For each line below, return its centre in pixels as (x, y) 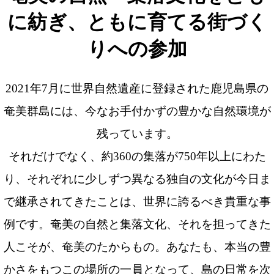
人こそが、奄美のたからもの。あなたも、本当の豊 (137, 247)
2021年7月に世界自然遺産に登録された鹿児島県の (137, 89)
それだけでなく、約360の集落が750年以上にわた (137, 157)
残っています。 (137, 134)
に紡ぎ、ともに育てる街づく (137, 22)
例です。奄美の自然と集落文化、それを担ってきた (137, 224)
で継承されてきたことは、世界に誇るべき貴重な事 (137, 202)
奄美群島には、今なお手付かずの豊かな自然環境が (137, 111)
